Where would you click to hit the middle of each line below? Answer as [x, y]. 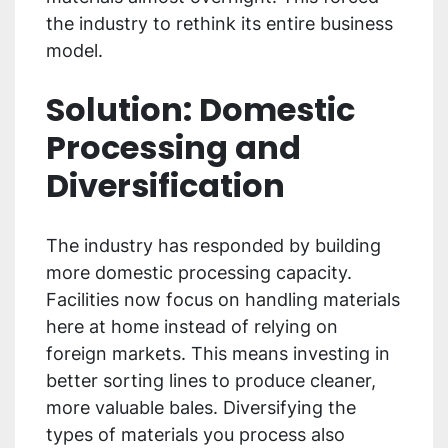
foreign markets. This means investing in [218, 354]
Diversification [165, 186]
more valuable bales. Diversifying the [201, 408]
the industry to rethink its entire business [219, 24]
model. [74, 51]
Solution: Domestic [200, 110]
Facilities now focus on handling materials [223, 300]
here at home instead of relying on [192, 327]
